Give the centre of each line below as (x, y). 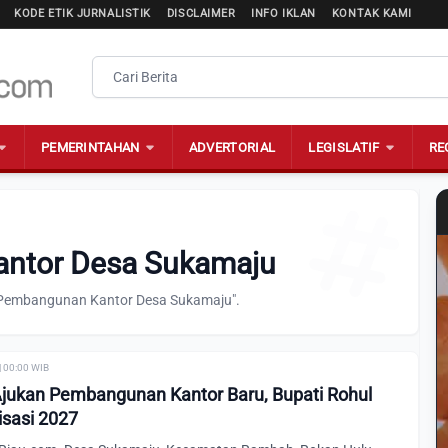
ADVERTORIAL (232, 147)
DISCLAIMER (201, 13)
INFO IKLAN (283, 13)
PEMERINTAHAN (90, 147)
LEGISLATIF (344, 147)
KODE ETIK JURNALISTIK (82, 13)
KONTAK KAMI (371, 13)
